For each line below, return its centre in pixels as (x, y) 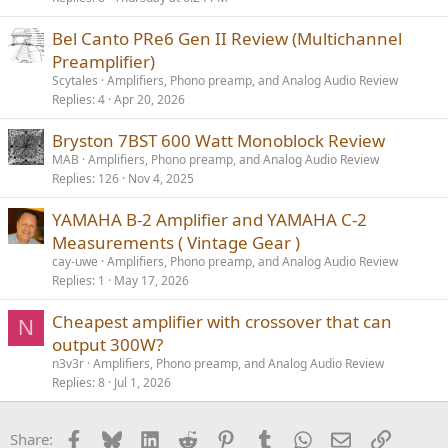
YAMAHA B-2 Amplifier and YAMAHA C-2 (209, 220)
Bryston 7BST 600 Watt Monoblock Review (218, 141)
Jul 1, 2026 (142, 383)
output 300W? (107, 345)
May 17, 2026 (151, 281)
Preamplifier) (103, 62)
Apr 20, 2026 (149, 100)
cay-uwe (75, 262)
